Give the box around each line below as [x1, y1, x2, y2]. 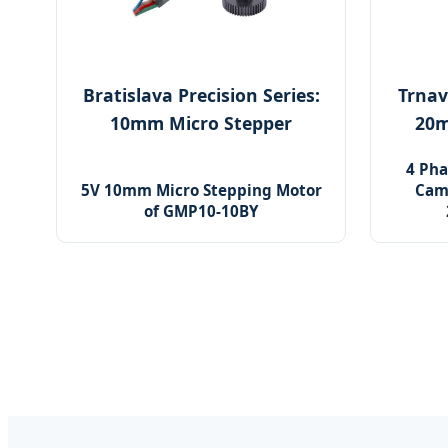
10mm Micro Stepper [110, 111, 292, 136]
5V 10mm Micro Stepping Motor [80, 180, 322, 201]
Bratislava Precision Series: [82, 83, 320, 108]
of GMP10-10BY [144, 201, 258, 222]
